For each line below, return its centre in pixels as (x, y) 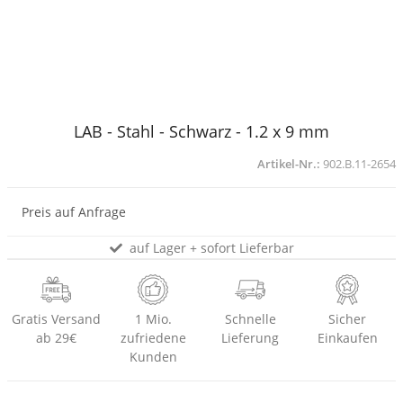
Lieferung (250, 338)
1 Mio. (153, 319)
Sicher (347, 319)
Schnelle (250, 319)
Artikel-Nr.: (290, 164)
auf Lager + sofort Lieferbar (210, 247)
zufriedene (153, 338)
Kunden (153, 357)
